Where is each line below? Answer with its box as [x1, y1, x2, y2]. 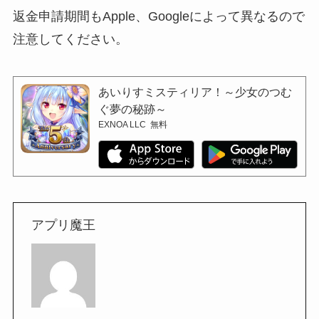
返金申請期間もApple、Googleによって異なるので [12, 9, 305, 23]
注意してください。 [12, 31, 128, 46]
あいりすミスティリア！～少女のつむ [98, 85, 293, 98]
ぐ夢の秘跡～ [98, 103, 167, 115]
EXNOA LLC [98, 119, 147, 130]
